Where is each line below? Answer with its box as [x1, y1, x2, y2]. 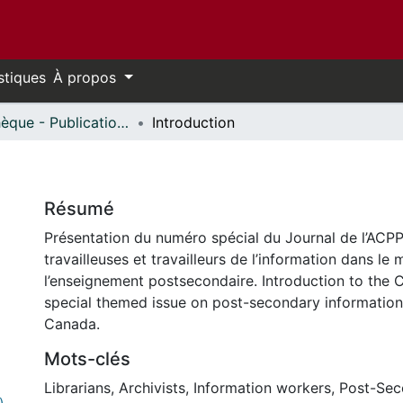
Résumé [44, 198, 114, 219]
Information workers [193, 379, 331, 397]
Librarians [44, 379, 111, 397]
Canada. [44, 315, 100, 333]
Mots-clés [44, 348, 130, 370]
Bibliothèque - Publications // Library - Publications [117, 113, 129, 131]
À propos [53, 68, 121, 86]
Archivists [119, 379, 185, 397]
